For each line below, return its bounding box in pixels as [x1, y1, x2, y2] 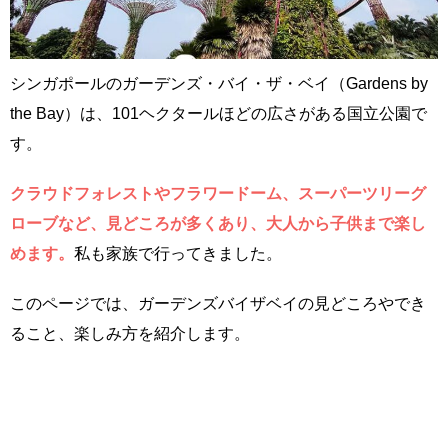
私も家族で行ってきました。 [74, 245, 282, 263]
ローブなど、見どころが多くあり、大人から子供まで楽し [10, 215, 426, 233]
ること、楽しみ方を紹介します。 [10, 325, 250, 343]
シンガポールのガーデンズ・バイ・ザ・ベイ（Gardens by [10, 75, 428, 93]
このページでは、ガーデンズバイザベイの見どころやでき [10, 295, 426, 313]
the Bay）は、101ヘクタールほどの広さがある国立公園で [10, 105, 427, 123]
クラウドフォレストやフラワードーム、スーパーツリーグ [10, 185, 426, 203]
